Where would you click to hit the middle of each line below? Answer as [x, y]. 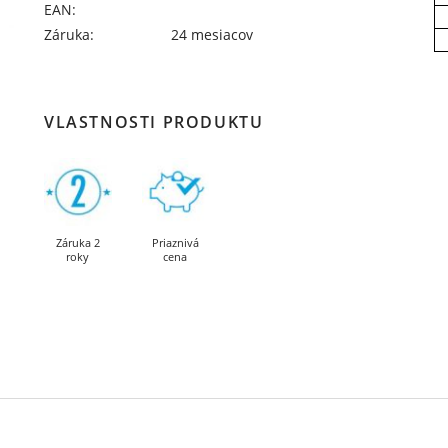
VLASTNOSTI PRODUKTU [154, 122]
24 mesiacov [212, 34]
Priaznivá [175, 242]
